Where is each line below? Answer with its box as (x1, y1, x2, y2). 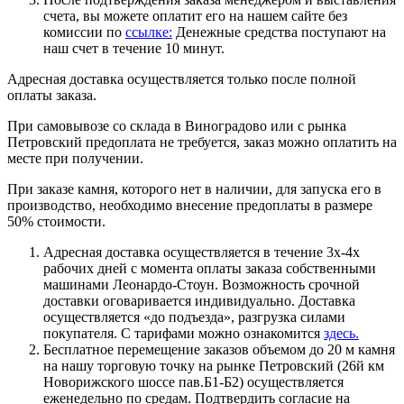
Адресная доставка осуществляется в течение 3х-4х (43, 243, 360, 260)
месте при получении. (7, 150, 143, 166)
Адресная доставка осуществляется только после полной (7, 70, 356, 87)
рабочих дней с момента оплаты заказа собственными (43, 260, 376, 276)
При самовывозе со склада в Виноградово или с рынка (7, 117, 346, 133)
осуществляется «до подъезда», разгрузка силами (43, 308, 345, 325)
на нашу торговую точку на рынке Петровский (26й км (43, 357, 384, 373)
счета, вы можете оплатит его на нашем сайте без (43, 7, 347, 23)
